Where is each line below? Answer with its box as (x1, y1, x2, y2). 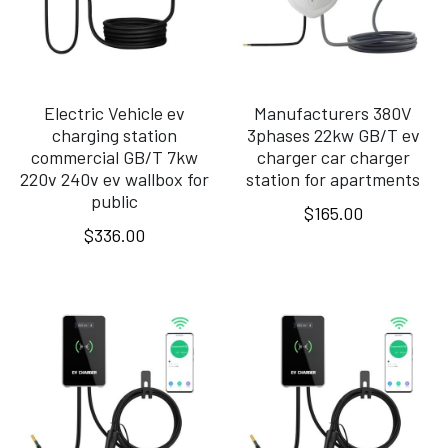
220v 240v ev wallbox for (20, 167, 209, 190)
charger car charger (256, 145, 410, 168)
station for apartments (246, 167, 421, 190)
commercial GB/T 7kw (31, 145, 198, 168)
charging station (52, 123, 177, 146)
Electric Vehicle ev (44, 101, 185, 124)
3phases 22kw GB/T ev (246, 123, 420, 146)
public (91, 189, 138, 212)
